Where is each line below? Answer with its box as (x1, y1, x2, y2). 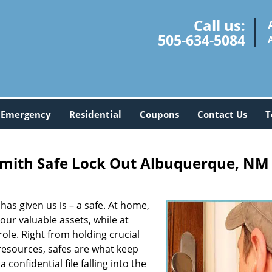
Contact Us (197, 108, 247, 120)
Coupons (139, 108, 179, 120)
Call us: (194, 15, 245, 35)
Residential (69, 108, 121, 120)
